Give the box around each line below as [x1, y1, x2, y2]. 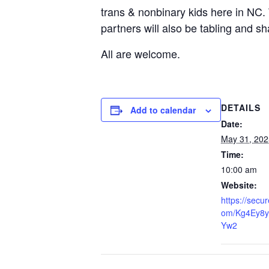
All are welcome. [101, 46, 180, 61]
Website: [221, 179, 257, 191]
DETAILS [221, 101, 261, 113]
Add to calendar [130, 104, 196, 116]
